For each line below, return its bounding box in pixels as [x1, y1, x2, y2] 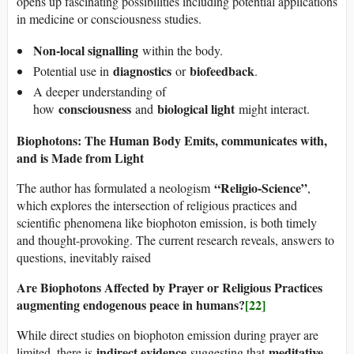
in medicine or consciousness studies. [17, 10, 201, 28]
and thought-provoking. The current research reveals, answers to [17, 232, 334, 249]
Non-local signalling [33, 41, 138, 60]
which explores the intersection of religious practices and [17, 197, 297, 214]
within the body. [138, 42, 223, 59]
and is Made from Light [17, 149, 144, 168]
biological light [157, 100, 235, 119]
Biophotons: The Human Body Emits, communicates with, [17, 131, 327, 150]
